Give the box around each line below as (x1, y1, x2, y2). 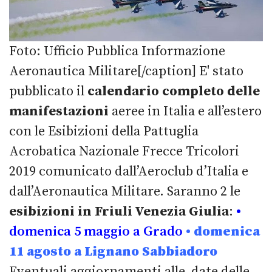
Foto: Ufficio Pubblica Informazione (9, 42, 225, 59)
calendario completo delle (87, 83, 260, 100)
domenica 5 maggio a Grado (9, 223, 183, 240)
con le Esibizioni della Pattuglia (9, 123, 199, 140)
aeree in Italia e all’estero (109, 103, 262, 120)
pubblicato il (9, 83, 87, 100)
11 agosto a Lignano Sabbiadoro (9, 243, 217, 260)
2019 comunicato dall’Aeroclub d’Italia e (9, 163, 248, 180)
